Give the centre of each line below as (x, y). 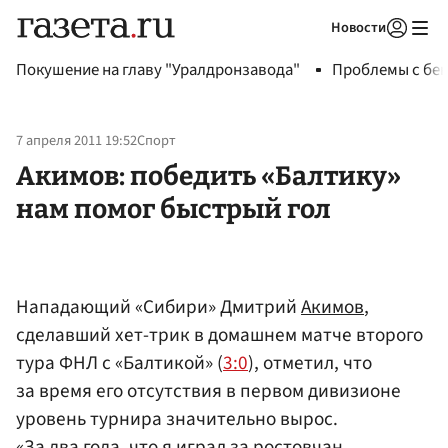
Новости (358, 27)
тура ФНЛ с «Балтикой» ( (119, 362)
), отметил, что (310, 362)
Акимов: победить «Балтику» (208, 175)
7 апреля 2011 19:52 (76, 141)
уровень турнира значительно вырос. (177, 418)
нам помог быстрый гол (173, 208)
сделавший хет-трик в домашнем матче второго (219, 334)
